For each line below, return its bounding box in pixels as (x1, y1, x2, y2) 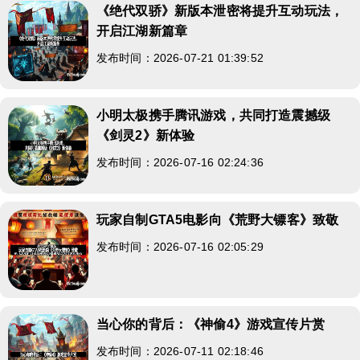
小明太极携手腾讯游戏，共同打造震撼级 (96, 108, 330, 122)
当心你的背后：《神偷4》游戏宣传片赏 (96, 317, 325, 331)
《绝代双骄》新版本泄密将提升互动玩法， (96, 3, 344, 18)
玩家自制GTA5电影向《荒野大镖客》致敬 (96, 212, 339, 227)
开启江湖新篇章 (96, 23, 188, 38)
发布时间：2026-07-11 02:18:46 (96, 344, 264, 358)
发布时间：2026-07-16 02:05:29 (96, 239, 264, 253)
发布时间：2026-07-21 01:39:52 (96, 51, 264, 64)
